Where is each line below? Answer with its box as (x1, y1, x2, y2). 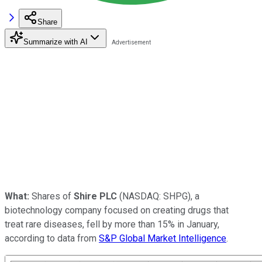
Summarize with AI (23, 37, 88, 46)
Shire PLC (74, 190, 117, 202)
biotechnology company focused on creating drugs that (5, 204, 229, 216)
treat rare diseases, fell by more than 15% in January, (5, 218, 219, 230)
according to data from (5, 232, 99, 244)
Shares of (29, 190, 74, 202)
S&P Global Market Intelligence (99, 232, 226, 244)
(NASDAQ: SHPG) (119, 190, 191, 202)
